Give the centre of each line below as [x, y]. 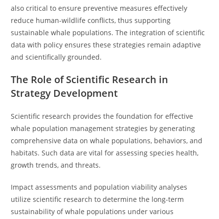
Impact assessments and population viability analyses [99, 187]
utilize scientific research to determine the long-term [98, 199]
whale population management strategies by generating [103, 128]
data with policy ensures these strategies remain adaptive [106, 45]
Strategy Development [65, 93]
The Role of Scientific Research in [90, 79]
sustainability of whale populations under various [92, 211]
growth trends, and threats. [56, 165]
